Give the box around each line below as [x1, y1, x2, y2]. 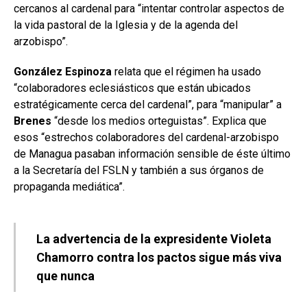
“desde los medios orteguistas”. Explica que [51, 114, 267, 127]
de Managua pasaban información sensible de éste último [14, 147, 291, 160]
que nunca [36, 268, 95, 283]
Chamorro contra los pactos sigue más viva [36, 249, 282, 265]
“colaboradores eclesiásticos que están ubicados [14, 81, 251, 95]
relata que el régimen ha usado [112, 64, 261, 78]
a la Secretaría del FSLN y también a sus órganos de [14, 163, 264, 177]
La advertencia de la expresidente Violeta [36, 231, 271, 246]
